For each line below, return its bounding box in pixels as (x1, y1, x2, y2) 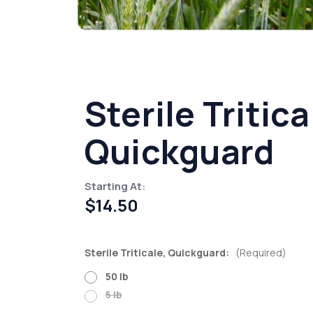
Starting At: (84, 179, 145, 194)
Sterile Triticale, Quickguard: (84, 246, 231, 260)
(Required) (235, 246, 286, 260)
